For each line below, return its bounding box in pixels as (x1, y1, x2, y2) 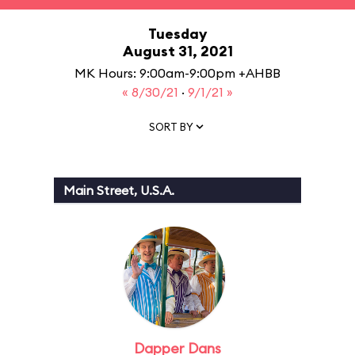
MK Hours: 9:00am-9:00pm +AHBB (74, 65, 281, 81)
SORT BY (149, 120, 193, 133)
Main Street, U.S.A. (63, 182, 174, 198)
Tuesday (148, 25, 207, 43)
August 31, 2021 (122, 42, 233, 60)
